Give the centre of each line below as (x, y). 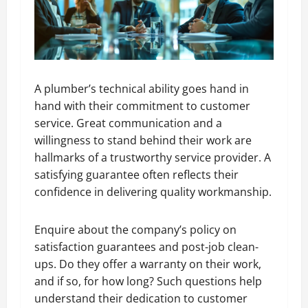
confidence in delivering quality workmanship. (153, 192)
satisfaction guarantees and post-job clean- (146, 247)
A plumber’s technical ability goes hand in (142, 89)
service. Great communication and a (128, 123)
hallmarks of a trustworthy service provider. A (153, 157)
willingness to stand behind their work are (143, 140)
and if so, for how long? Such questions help (148, 281)
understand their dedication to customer (141, 298)
